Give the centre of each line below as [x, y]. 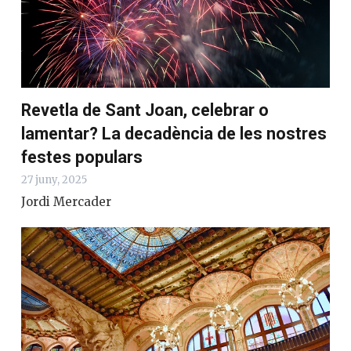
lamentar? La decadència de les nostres [174, 134]
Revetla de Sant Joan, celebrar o [145, 110]
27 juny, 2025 [54, 180]
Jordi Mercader [66, 202]
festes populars [82, 157]
